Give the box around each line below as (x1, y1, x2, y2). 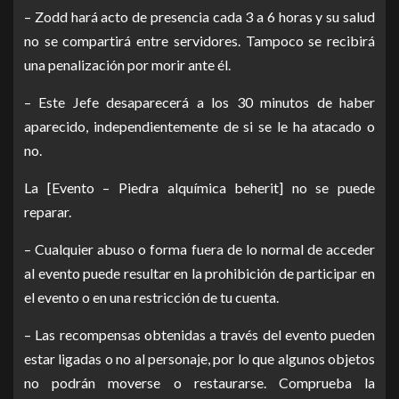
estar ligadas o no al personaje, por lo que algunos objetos (24, 350, 375, 367)
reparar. (24, 203, 71, 220)
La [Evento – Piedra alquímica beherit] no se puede (24, 179, 375, 196)
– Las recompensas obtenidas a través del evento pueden (24, 326, 375, 343)
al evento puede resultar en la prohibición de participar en (24, 265, 375, 281)
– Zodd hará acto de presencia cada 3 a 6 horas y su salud (24, 8, 375, 25)
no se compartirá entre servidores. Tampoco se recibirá (24, 32, 375, 49)
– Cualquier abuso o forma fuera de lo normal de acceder (24, 240, 375, 257)
